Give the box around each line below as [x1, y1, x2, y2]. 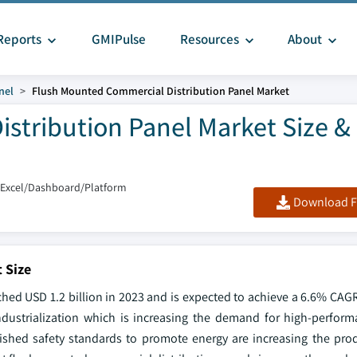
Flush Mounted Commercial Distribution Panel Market [32, 84, 289, 98]
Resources [179, 30, 239, 48]
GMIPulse [91, 30, 146, 48]
